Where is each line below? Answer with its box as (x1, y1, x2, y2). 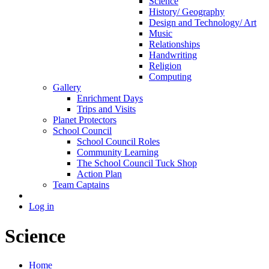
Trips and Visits (77, 104, 136, 115)
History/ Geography (149, 7, 225, 17)
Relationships (149, 39, 200, 50)
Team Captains (53, 180, 109, 190)
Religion (149, 61, 181, 71)
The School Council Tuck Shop (77, 158, 197, 169)
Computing (149, 71, 192, 82)
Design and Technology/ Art (149, 17, 256, 28)
